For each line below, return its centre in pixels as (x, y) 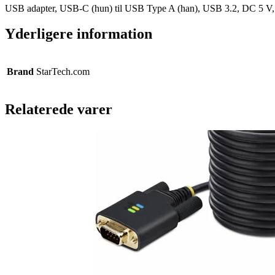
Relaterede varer (59, 110)
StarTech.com (63, 72)
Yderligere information (79, 34)
